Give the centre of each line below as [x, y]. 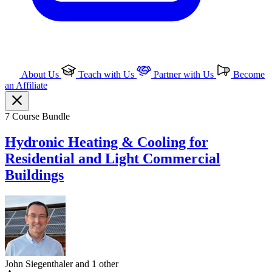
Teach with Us [106, 74]
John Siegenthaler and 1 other [62, 263]
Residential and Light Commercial [113, 158]
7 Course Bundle [37, 116]
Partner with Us [184, 74]
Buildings [34, 175]
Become [248, 74]
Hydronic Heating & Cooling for [107, 142]
